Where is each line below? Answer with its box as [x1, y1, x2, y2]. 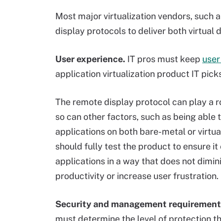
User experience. [55, 54, 127, 64]
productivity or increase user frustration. [55, 171, 219, 181]
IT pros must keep [127, 54, 202, 64]
